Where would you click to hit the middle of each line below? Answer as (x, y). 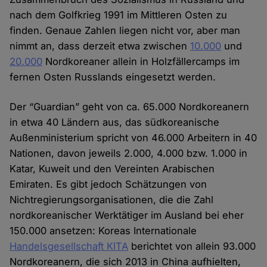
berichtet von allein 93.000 (192, 246)
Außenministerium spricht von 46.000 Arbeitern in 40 (133, 138)
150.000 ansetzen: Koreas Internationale (103, 231)
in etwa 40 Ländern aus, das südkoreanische (115, 122)
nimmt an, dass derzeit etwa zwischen (100, 46)
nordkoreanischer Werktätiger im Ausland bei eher (127, 215)
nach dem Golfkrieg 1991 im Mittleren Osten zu (119, 15)
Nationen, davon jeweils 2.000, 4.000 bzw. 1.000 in (129, 153)
